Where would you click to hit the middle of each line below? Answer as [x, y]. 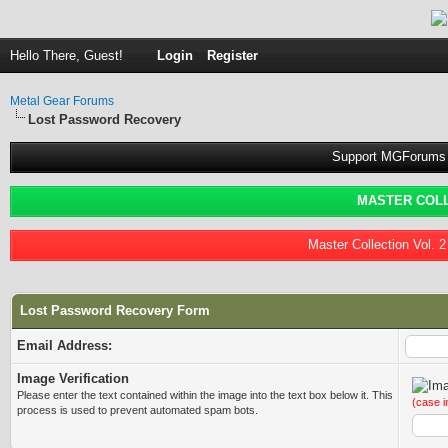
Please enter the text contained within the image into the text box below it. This [205, 394]
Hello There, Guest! [68, 55]
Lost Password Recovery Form [115, 310]
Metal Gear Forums [62, 101]
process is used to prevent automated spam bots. [137, 409]
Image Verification [73, 378]
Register [232, 55]
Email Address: [64, 345]
